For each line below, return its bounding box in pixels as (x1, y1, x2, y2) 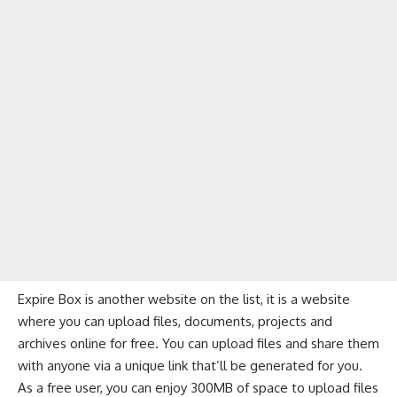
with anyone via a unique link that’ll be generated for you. (18, 356, 362, 374)
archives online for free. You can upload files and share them (18, 334, 379, 352)
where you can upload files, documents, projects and (18, 312, 332, 330)
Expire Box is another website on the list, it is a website (18, 290, 350, 307)
